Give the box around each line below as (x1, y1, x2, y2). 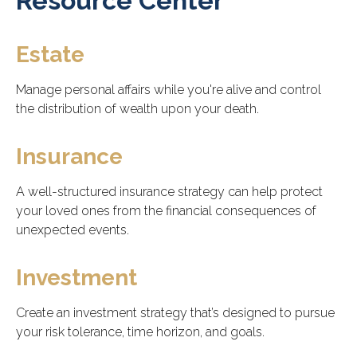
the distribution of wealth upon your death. (16, 101, 259, 117)
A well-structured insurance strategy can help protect (16, 184, 323, 200)
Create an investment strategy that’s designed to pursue (16, 305, 335, 321)
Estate (16, 41, 84, 69)
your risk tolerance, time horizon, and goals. (16, 324, 265, 340)
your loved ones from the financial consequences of (16, 203, 316, 219)
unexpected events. (16, 222, 129, 238)
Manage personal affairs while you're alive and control (16, 82, 321, 98)
